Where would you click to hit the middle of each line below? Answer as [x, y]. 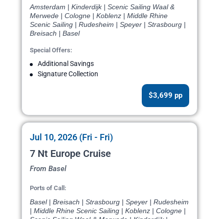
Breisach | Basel [55, 33]
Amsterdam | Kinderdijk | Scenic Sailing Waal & [102, 7]
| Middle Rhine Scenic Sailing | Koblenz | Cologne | [108, 211]
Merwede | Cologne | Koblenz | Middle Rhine [99, 16]
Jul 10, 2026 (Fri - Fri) [71, 137]
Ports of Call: [48, 188]
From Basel [48, 169]
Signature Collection [68, 74]
